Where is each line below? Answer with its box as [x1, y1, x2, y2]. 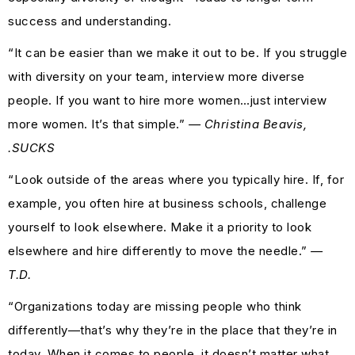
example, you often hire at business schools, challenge [8, 195, 326, 211]
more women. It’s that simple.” [8, 116, 189, 132]
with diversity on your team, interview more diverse [8, 68, 305, 84]
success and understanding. [8, 13, 171, 29]
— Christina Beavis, [188, 116, 307, 132]
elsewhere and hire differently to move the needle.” [8, 242, 311, 258]
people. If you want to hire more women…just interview [8, 92, 327, 108]
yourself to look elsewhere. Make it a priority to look [8, 219, 311, 235]
